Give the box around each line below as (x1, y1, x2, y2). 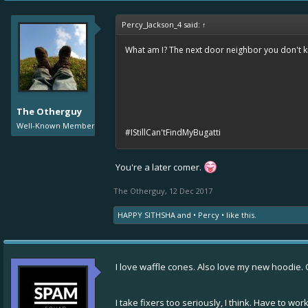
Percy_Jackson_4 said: (122, 19, 202, 30)
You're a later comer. (115, 161, 203, 173)
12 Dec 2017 (169, 186, 212, 196)
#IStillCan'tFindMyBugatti (125, 126, 221, 138)
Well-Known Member (16, 120, 95, 131)
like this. (224, 210, 256, 220)
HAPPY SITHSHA (118, 210, 175, 220)
